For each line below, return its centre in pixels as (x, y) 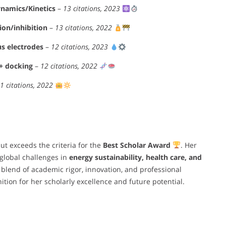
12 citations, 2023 (79, 47)
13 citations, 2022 (83, 28)
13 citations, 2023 (92, 9)
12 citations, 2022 (69, 66)
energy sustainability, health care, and (135, 157)
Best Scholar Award (137, 145)
